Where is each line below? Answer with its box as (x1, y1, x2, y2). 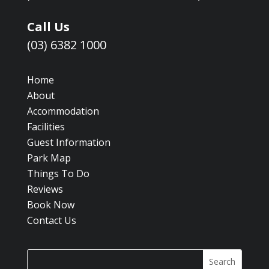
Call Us (26, 19, 70, 35)
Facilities (26, 120, 65, 134)
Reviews (26, 183, 63, 196)
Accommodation (26, 104, 99, 118)
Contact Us (26, 214, 76, 228)
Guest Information (26, 136, 110, 150)
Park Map (26, 151, 71, 165)
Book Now (26, 198, 74, 212)
